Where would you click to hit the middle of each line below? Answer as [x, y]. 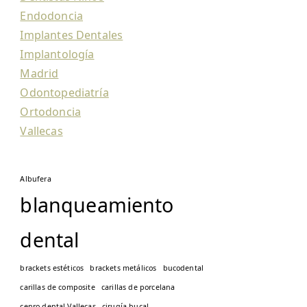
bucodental [183, 268]
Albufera [36, 179]
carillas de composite [58, 287]
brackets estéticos [52, 268]
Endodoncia [52, 16]
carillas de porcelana [138, 287]
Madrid [39, 73]
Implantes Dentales [72, 35]
